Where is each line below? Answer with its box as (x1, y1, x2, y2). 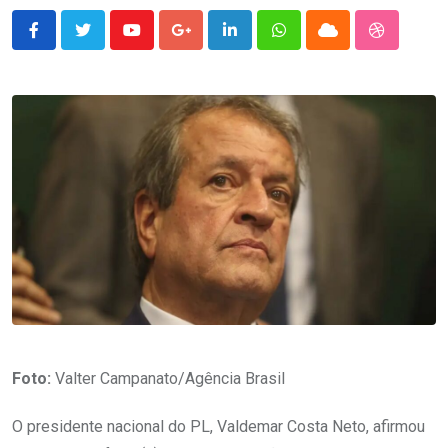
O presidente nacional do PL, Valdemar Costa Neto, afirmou (12, 417, 425, 437)
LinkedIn (228, 32, 289, 52)
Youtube (130, 32, 187, 52)
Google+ (179, 32, 239, 52)
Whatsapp (277, 32, 348, 52)
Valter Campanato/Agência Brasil (51, 369, 285, 389)
